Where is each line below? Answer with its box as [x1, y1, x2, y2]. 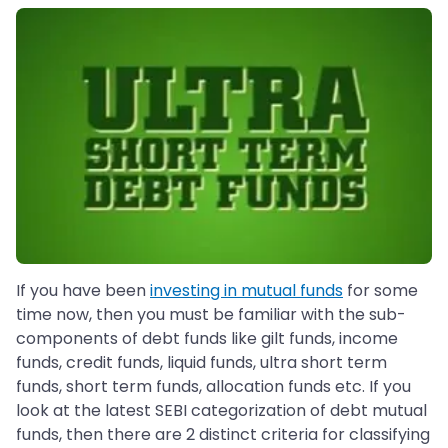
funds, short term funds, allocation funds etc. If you [16, 375, 411, 399]
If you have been [16, 279, 150, 303]
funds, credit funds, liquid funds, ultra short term [16, 351, 387, 375]
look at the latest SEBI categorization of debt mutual [16, 399, 427, 423]
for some [343, 279, 418, 303]
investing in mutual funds [150, 279, 343, 303]
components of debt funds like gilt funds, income [16, 327, 398, 351]
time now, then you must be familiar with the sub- [16, 303, 406, 327]
